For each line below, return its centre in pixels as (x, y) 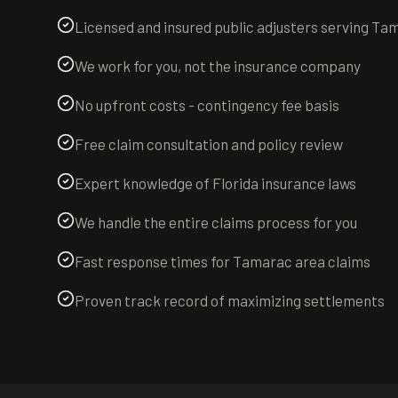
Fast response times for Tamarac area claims (223, 261)
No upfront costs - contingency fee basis (207, 105)
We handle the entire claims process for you (216, 222)
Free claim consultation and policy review (209, 144)
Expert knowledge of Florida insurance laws (215, 183)
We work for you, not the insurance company (218, 66)
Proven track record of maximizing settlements (230, 300)
